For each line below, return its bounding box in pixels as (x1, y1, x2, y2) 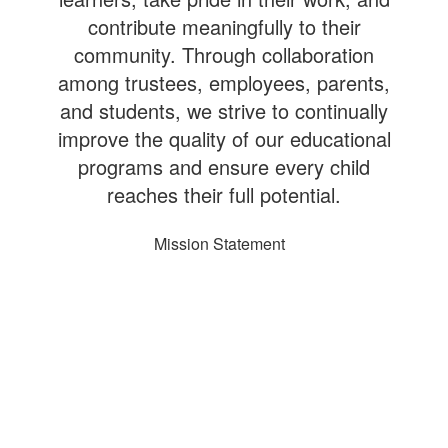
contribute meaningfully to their (87, 12, 361, 42)
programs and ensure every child (78, 152, 370, 182)
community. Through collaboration (74, 40, 374, 70)
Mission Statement (153, 232, 285, 256)
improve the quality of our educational (57, 124, 391, 154)
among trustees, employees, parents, (58, 68, 390, 98)
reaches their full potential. (107, 180, 341, 210)
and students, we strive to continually (60, 96, 388, 126)
